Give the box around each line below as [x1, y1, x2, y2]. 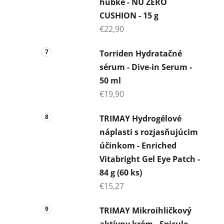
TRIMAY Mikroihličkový [99, 204, 191, 216]
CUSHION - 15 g [99, 9, 158, 21]
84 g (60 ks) [99, 166, 142, 178]
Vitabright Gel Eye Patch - [99, 153, 200, 164]
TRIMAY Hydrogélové [99, 112, 181, 124]
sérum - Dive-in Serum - [99, 61, 192, 72]
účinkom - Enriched [99, 139, 176, 151]
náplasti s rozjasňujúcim [99, 126, 198, 137]
